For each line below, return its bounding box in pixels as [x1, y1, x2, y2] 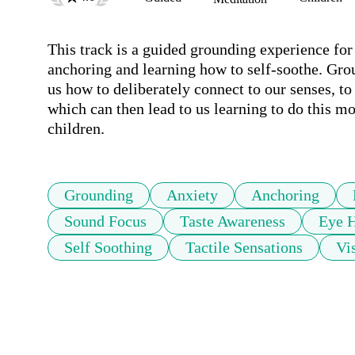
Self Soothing [64, 239, 152, 257]
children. [48, 120, 105, 138]
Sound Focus [64, 212, 147, 231]
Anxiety [166, 186, 218, 204]
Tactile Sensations [185, 239, 303, 257]
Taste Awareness [180, 212, 285, 231]
